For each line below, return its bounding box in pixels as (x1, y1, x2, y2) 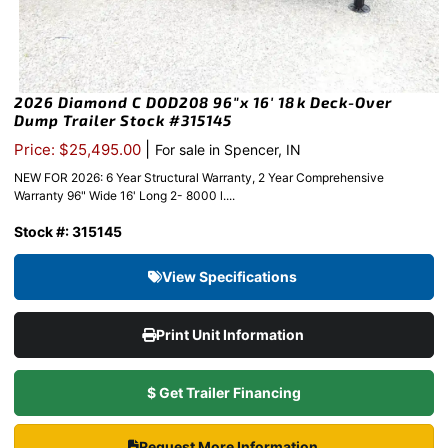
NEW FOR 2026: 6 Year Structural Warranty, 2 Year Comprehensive (14, 170, 384, 186)
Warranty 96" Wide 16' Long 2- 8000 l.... (14, 188, 235, 204)
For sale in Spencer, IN (155, 141, 301, 159)
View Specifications (162, 268, 300, 286)
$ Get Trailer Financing (147, 384, 301, 402)
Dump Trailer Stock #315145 (14, 111, 232, 130)
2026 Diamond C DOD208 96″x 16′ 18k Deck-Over (14, 93, 392, 112)
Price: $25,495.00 (14, 140, 145, 160)
